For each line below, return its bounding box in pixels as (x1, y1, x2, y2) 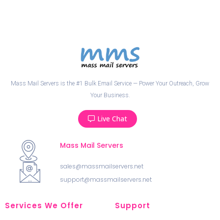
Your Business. (90, 92, 130, 99)
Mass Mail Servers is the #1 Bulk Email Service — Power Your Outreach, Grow (11, 80, 209, 87)
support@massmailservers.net (59, 175, 152, 184)
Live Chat (97, 114, 127, 124)
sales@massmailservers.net (59, 162, 143, 171)
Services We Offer (5, 200, 83, 211)
